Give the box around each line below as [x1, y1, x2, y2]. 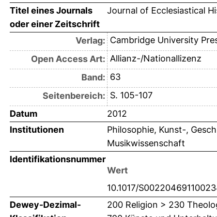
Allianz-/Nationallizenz [109, 53, 201, 63]
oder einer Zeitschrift [10, 18, 100, 29]
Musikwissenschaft [107, 138, 185, 148]
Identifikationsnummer [10, 154, 106, 164]
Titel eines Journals [10, 5, 93, 15]
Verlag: [75, 35, 105, 46]
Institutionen [10, 124, 64, 135]
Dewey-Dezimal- [10, 199, 81, 210]
